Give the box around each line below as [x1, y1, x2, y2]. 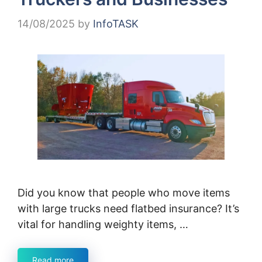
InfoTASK [93, 18, 139, 30]
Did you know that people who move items [18, 187, 230, 199]
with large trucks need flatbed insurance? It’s [18, 202, 239, 215]
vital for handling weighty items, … [18, 218, 188, 230]
